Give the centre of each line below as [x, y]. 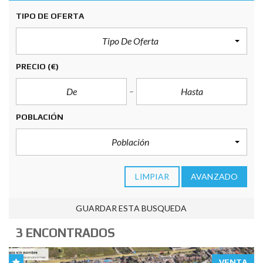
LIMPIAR [152, 176]
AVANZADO [214, 176]
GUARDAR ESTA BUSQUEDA [131, 208]
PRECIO [32, 66]
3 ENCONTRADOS [65, 233]
